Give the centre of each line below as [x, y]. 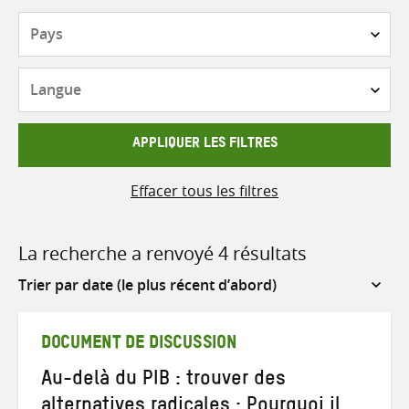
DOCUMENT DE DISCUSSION [139, 346]
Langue [229, 79]
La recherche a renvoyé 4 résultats [163, 253]
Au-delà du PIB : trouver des [163, 381]
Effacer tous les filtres [204, 190]
